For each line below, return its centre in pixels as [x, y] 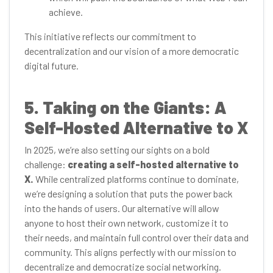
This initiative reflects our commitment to [110, 36]
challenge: [46, 164]
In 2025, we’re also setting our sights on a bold [117, 150]
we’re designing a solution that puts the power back [129, 193]
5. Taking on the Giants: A [126, 107]
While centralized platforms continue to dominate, [136, 179]
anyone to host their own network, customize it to [126, 223]
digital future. [51, 66]
